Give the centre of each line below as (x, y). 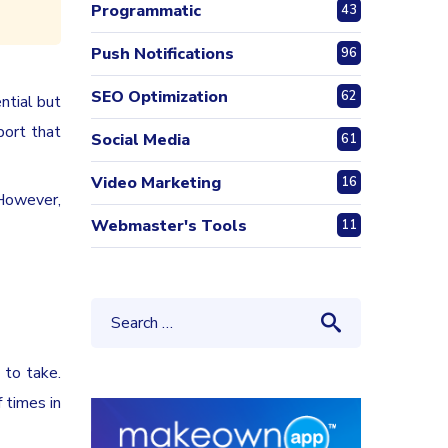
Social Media (140, 140)
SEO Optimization (159, 97)
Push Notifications (162, 54)
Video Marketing (156, 183)
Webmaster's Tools (169, 226)
